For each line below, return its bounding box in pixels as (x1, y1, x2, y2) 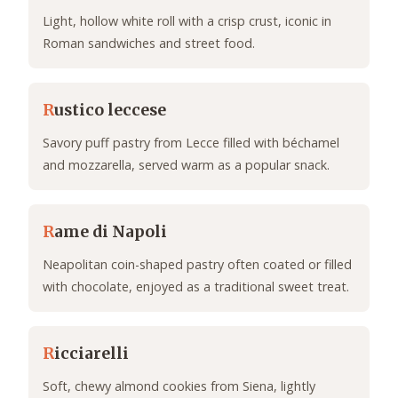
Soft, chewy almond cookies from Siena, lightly (43, 378, 315, 395)
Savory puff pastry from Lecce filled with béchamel (43, 134, 339, 152)
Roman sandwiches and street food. (43, 35, 255, 52)
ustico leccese (54, 100, 166, 121)
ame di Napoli (54, 222, 167, 243)
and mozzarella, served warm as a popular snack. (43, 156, 330, 174)
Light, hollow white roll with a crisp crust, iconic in (43, 12, 331, 30)
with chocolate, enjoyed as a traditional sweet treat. (43, 278, 349, 296)
